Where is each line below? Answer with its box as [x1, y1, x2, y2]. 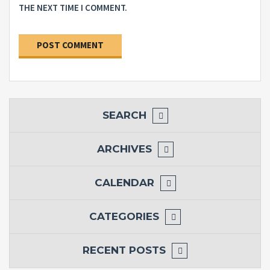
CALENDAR [94, 176, 154, 189]
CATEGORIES [89, 210, 159, 222]
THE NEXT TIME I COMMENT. [19, 1, 127, 13]
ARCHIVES [96, 142, 152, 155]
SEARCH [102, 108, 146, 121]
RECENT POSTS [83, 243, 166, 256]
